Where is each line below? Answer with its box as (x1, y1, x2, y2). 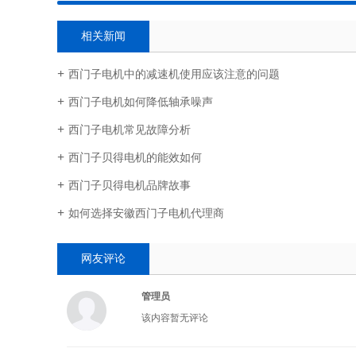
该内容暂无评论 (141, 312, 209, 324)
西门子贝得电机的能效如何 (68, 152, 202, 164)
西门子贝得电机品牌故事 (68, 180, 191, 192)
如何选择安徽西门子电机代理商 (68, 207, 224, 220)
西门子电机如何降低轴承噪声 (68, 96, 213, 109)
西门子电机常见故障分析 (68, 124, 191, 137)
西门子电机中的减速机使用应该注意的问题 (68, 68, 280, 81)
